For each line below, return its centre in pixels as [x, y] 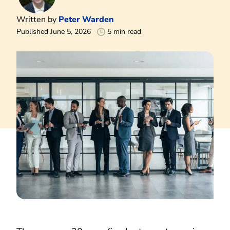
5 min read [124, 31]
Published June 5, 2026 [54, 31]
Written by [37, 19]
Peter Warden [86, 19]
